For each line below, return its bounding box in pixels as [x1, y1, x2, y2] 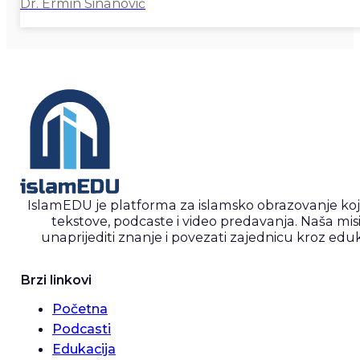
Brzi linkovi [19, 272, 92, 288]
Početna [51, 301, 108, 317]
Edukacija [51, 341, 116, 358]
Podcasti [51, 321, 111, 337]
